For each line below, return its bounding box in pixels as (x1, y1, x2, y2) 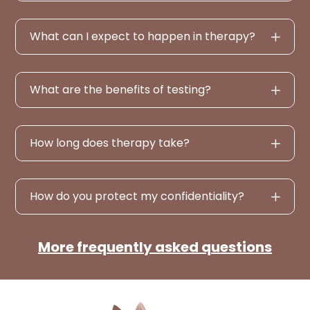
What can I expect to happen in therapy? (30, 28, 256, 45)
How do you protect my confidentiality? (30, 188, 245, 205)
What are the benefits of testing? (30, 82, 212, 98)
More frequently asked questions (38, 237, 272, 257)
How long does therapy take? (30, 135, 190, 152)
